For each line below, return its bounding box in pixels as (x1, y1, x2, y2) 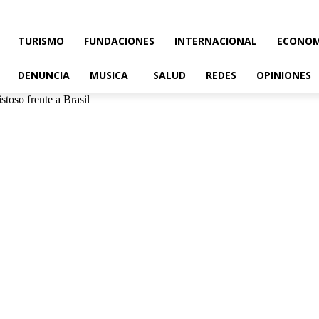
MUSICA (90, 68, 128, 82)
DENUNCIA (18, 68, 70, 82)
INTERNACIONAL (174, 34, 257, 48)
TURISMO (18, 34, 64, 48)
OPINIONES (256, 68, 311, 82)
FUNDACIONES (84, 34, 155, 48)
